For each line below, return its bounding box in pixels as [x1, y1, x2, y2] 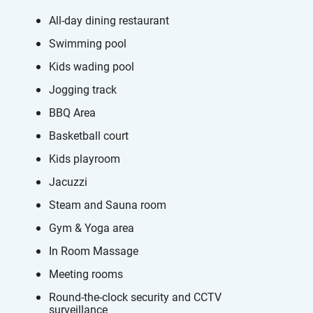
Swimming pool [49, 36, 126, 50]
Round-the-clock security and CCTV [49, 289, 221, 304]
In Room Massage [49, 243, 138, 258]
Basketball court [49, 128, 129, 143]
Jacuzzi [49, 174, 87, 189]
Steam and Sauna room [49, 197, 166, 212]
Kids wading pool [49, 59, 134, 73]
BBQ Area [49, 105, 96, 119]
